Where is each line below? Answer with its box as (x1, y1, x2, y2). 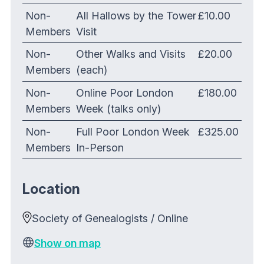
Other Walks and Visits (76, 48, 186, 61)
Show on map (34, 237, 101, 250)
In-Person (76, 141, 124, 154)
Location (22, 180, 80, 198)
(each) (76, 64, 108, 77)
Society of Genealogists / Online (32, 212, 197, 225)
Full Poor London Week (76, 126, 190, 138)
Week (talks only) (76, 103, 161, 115)
